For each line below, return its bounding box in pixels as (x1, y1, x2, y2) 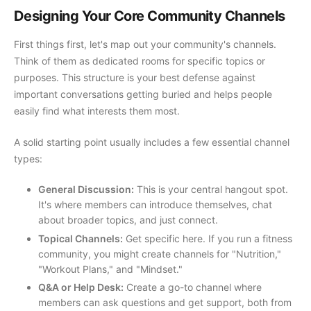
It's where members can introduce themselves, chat (38, 199, 272, 211)
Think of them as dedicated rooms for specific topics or (14, 55, 265, 67)
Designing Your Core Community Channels (14, 8, 285, 25)
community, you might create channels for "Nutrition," (38, 247, 281, 260)
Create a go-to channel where (124, 280, 262, 293)
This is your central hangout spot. (134, 183, 288, 196)
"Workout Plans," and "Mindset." (38, 262, 183, 275)
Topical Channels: (38, 232, 123, 244)
